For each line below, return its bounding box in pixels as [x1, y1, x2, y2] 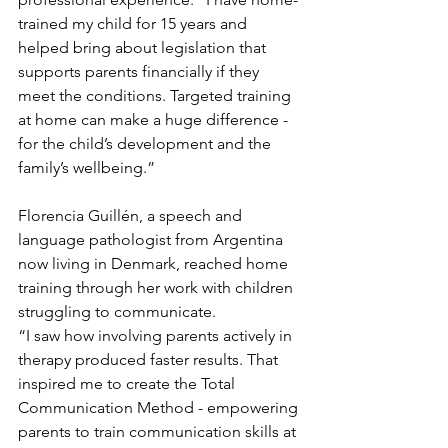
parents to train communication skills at [18, 422, 300, 442]
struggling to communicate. [18, 302, 216, 322]
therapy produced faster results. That [18, 350, 282, 370]
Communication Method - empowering [18, 398, 302, 418]
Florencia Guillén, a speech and [18, 206, 246, 226]
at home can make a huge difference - [18, 110, 292, 130]
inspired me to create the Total [18, 374, 239, 394]
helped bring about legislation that [18, 38, 270, 58]
